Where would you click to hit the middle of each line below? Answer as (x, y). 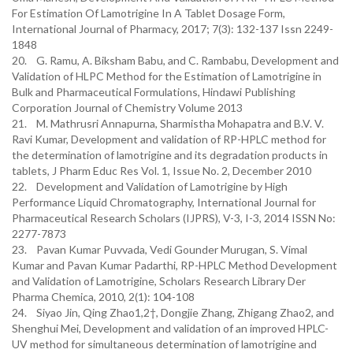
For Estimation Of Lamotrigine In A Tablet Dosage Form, (149, 13)
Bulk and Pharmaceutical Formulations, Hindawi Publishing (154, 92)
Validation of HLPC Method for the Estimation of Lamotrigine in (167, 76)
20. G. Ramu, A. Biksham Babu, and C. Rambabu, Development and (175, 60)
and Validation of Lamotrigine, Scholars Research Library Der (159, 281)
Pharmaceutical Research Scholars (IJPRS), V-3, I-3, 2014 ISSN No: (174, 218)
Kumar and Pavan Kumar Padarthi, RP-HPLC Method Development (175, 265)
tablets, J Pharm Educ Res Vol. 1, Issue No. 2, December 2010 (162, 171)
